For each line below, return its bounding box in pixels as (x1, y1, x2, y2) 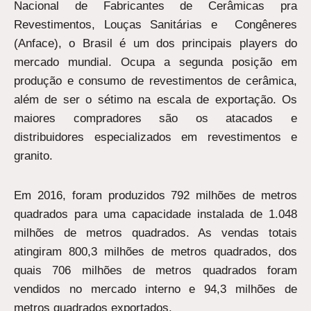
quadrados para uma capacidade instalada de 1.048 (14, 207, 297, 221)
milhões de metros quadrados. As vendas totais (14, 226, 297, 239)
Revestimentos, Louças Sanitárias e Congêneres (14, 17, 297, 31)
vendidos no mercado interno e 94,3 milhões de (14, 282, 297, 296)
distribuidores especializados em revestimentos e (14, 130, 297, 144)
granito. (14, 149, 53, 162)
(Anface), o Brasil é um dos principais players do (14, 36, 297, 50)
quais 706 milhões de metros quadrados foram (14, 263, 297, 277)
